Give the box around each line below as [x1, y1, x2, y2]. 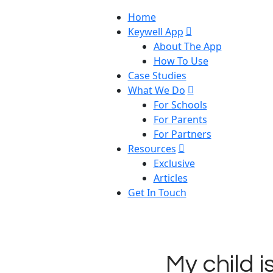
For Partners [153, 127, 211, 141]
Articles [153, 171, 188, 185]
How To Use [153, 54, 208, 68]
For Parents [153, 113, 207, 126]
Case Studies [127, 69, 186, 82]
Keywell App [127, 25, 183, 38]
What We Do [127, 83, 185, 97]
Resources [127, 142, 176, 155]
